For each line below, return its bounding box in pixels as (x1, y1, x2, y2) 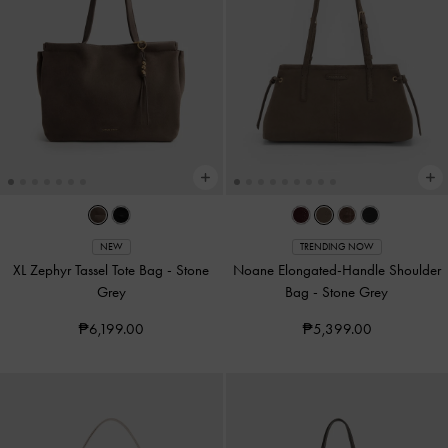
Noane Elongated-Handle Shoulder (232, 260, 441, 279)
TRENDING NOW (299, 240, 374, 253)
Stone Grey (322, 282, 389, 301)
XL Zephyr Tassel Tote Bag (13, 260, 168, 279)
